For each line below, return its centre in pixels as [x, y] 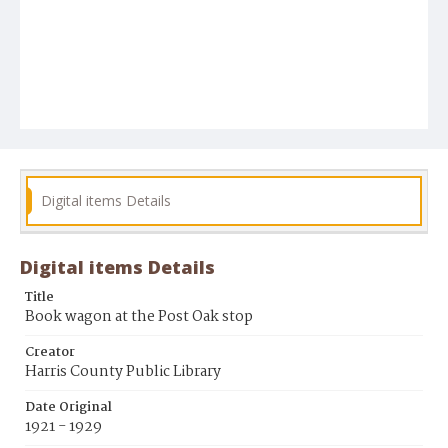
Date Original [68, 408]
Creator [50, 353]
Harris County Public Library [123, 372]
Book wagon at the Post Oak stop [139, 317]
